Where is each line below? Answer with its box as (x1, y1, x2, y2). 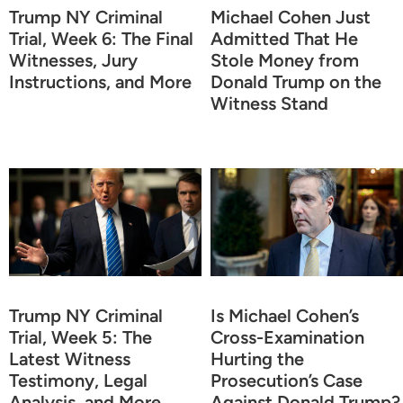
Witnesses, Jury (9, 49, 138, 71)
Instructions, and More (9, 70, 192, 93)
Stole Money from (210, 49, 359, 71)
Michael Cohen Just (210, 5, 371, 28)
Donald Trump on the (210, 70, 381, 93)
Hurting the (210, 347, 304, 370)
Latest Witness (9, 347, 130, 370)
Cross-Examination (210, 326, 364, 348)
